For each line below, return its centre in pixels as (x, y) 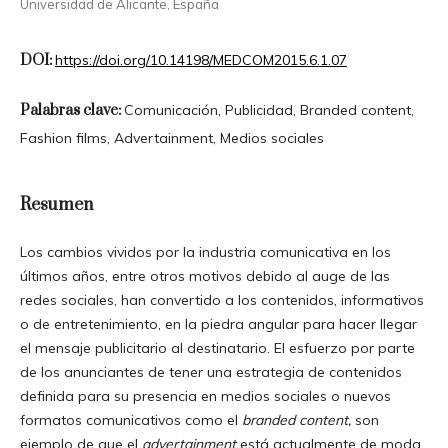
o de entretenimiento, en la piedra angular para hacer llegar (218, 323)
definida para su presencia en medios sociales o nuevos (205, 395)
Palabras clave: (71, 110)
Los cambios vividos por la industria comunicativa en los (205, 251)
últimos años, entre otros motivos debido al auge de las (204, 275)
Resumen (56, 204)
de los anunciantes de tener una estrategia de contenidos (210, 371)
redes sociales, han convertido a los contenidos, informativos (221, 299)
